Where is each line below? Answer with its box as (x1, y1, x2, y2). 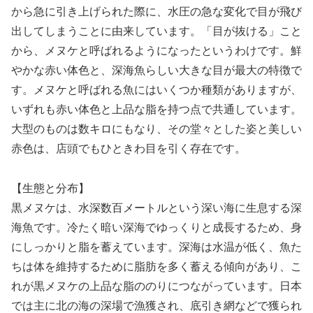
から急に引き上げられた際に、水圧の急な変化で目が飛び (11, 5, 302, 17)
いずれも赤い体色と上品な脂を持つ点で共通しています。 (11, 103, 302, 115)
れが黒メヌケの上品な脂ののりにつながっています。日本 (11, 279, 302, 292)
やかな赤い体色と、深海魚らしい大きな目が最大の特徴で (11, 64, 302, 76)
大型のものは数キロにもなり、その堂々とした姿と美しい (11, 122, 302, 135)
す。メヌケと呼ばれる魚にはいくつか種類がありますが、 (11, 83, 302, 96)
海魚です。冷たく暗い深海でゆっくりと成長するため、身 (11, 221, 302, 233)
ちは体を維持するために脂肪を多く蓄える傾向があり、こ (11, 260, 302, 272)
